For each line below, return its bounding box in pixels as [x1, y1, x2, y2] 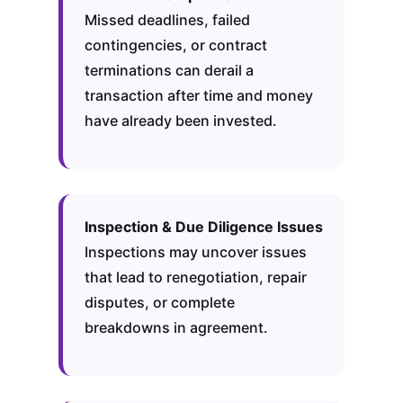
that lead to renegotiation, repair [84, 268, 307, 287]
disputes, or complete [84, 293, 235, 312]
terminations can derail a [84, 61, 254, 80]
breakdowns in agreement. [84, 318, 268, 337]
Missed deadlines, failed [84, 11, 250, 30]
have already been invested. [84, 112, 277, 130]
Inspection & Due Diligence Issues [84, 218, 323, 237]
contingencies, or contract [84, 36, 267, 55]
